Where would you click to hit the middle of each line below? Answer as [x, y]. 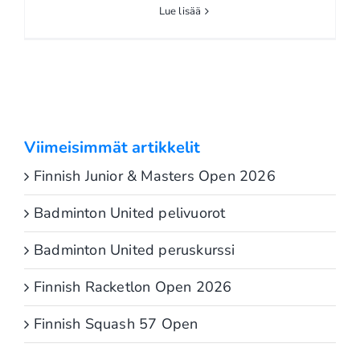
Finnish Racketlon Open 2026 [133, 286]
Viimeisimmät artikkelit [112, 147]
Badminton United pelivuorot [130, 213]
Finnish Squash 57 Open [116, 323]
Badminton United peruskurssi [135, 250]
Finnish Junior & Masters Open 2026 [155, 176]
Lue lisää [180, 11]
